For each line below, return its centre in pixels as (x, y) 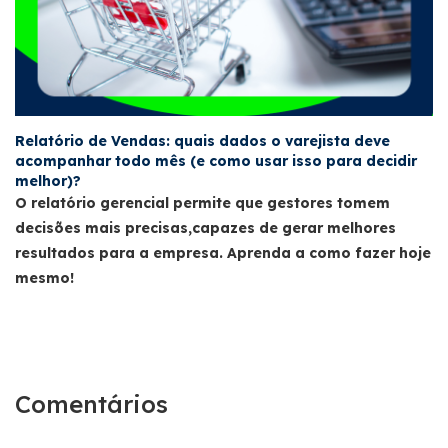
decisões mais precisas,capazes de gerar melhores (205, 228)
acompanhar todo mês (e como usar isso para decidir (216, 161)
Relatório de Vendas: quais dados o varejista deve (202, 141)
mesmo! (44, 278)
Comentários (91, 404)
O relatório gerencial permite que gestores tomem (202, 203)
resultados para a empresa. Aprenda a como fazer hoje (223, 253)
